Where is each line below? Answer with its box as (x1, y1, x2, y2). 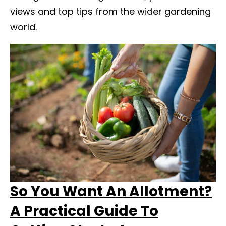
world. (10, 21, 37, 33)
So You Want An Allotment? (10, 181, 212, 201)
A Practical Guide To (10, 201, 158, 221)
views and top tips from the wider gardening (10, 5, 211, 18)
